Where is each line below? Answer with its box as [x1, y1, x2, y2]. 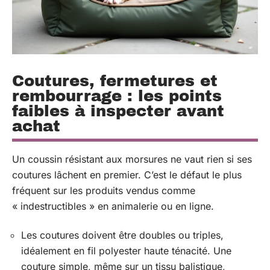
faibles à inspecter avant [12, 102, 224, 119]
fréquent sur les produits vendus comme [12, 184, 195, 196]
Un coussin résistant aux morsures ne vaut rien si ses [12, 152, 252, 165]
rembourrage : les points [12, 87, 222, 104]
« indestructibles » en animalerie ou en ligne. [12, 199, 214, 212]
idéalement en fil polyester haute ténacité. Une [21, 245, 231, 257]
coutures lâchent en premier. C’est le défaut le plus [12, 168, 242, 181]
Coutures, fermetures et [12, 72, 218, 89]
